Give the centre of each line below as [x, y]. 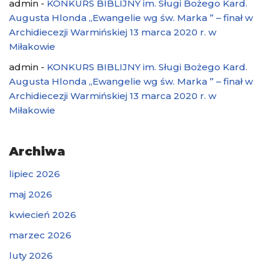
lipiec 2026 [35, 174]
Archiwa [37, 151]
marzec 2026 [40, 235]
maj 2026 [31, 194]
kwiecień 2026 [43, 214]
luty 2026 [31, 255]
